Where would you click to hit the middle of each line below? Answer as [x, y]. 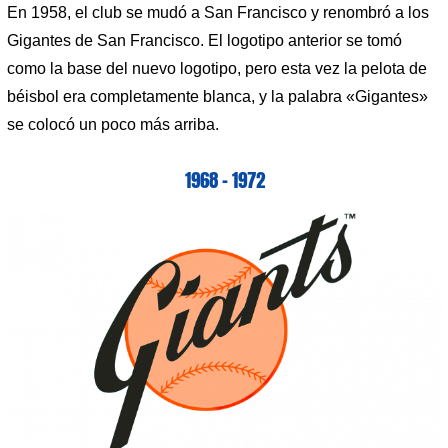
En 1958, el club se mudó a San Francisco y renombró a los [218, 12]
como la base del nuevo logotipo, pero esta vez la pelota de [217, 68]
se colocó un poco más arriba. [113, 124]
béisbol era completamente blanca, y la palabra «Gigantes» [217, 96]
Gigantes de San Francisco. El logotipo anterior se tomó [204, 40]
